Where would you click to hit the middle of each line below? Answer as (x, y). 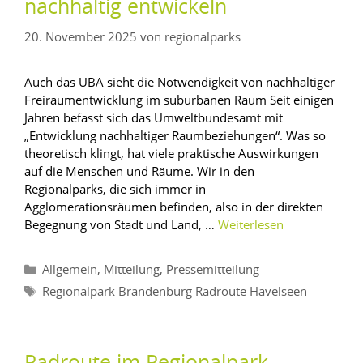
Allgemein (70, 270)
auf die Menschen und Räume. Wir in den (139, 171)
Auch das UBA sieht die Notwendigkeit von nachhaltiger (179, 81)
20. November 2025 (81, 36)
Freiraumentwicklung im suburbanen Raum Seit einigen (179, 99)
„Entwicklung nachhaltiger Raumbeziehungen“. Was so (175, 135)
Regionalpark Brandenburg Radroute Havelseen (175, 292)
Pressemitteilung (213, 270)
